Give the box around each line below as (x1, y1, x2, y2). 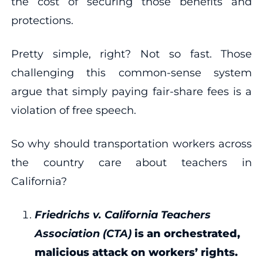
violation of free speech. (11, 103, 136, 117)
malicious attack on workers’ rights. (34, 245, 238, 259)
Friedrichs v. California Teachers (34, 208, 211, 221)
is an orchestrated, (134, 227, 240, 240)
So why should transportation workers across (11, 137, 252, 150)
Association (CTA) (34, 227, 134, 240)
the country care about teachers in (11, 156, 252, 169)
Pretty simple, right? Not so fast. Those (11, 47, 252, 60)
